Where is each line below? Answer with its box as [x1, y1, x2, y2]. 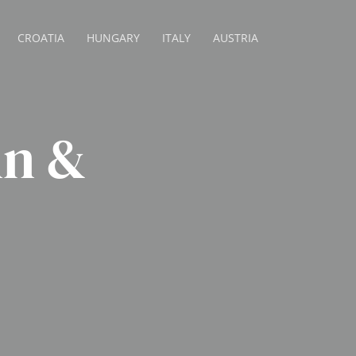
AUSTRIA [213, 30, 259, 45]
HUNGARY [87, 30, 141, 45]
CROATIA [17, 30, 65, 45]
